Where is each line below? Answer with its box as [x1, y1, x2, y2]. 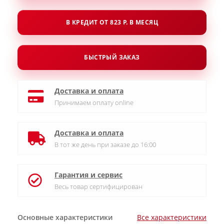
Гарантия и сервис [54, 170, 122, 179]
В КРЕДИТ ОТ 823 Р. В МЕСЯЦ [66, 18, 158, 26]
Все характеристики [137, 212, 206, 222]
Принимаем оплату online [54, 98, 133, 107]
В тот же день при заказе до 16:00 [54, 140, 156, 149]
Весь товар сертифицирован [54, 182, 142, 191]
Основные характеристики [17, 212, 112, 222]
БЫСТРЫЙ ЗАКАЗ [84, 53, 140, 61]
